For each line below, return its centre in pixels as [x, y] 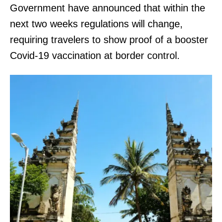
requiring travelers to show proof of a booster [109, 39]
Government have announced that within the [108, 8]
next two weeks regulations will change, [96, 24]
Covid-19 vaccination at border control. [96, 55]
